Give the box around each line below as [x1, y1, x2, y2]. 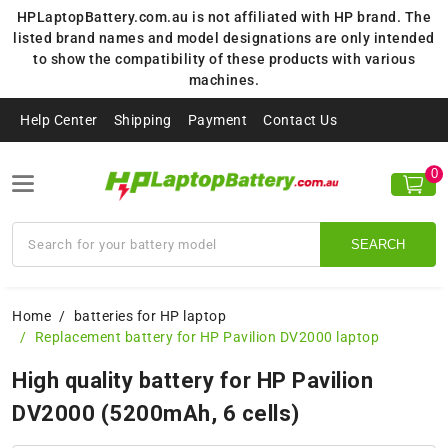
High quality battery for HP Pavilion [12, 368, 373, 394]
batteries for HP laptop [73, 308, 226, 325]
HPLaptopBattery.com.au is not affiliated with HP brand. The [16, 9, 432, 25]
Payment [187, 112, 247, 128]
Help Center [20, 112, 98, 128]
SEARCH [351, 237, 405, 253]
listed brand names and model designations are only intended [13, 30, 435, 46]
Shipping [113, 112, 172, 128]
